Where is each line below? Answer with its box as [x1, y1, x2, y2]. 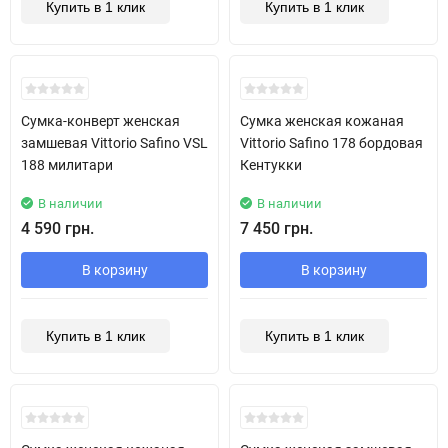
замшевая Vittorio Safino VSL [21, 134, 208, 151]
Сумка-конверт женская [21, 112, 180, 129]
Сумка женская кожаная [240, 112, 404, 129]
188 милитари [21, 156, 113, 173]
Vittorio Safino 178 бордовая [240, 134, 423, 151]
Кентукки [240, 156, 302, 173]
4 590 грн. [21, 218, 94, 238]
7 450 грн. [240, 218, 313, 238]
